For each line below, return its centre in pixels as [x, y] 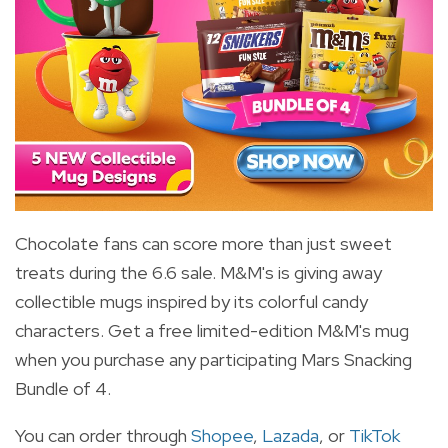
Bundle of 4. [63, 389]
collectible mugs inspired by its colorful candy [191, 302]
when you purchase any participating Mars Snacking [213, 360]
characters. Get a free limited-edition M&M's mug [212, 331]
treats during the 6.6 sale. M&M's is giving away [198, 273]
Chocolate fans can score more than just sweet [203, 244]
